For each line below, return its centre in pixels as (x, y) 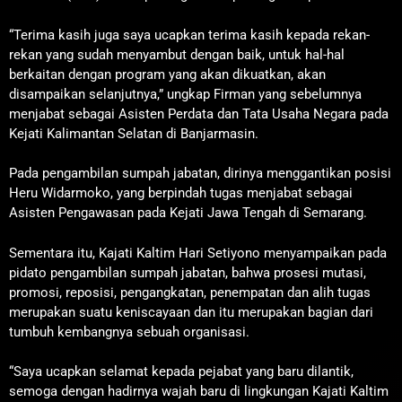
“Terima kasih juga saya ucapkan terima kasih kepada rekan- (189, 35)
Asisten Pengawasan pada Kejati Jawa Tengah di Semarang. (188, 213)
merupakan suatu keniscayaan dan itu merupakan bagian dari (191, 312)
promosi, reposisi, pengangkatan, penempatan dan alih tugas (190, 292)
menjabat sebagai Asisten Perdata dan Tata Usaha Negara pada (199, 114)
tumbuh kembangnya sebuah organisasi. (129, 332)
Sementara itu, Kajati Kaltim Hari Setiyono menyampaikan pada (198, 253)
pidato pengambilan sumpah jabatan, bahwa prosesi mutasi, (188, 272)
